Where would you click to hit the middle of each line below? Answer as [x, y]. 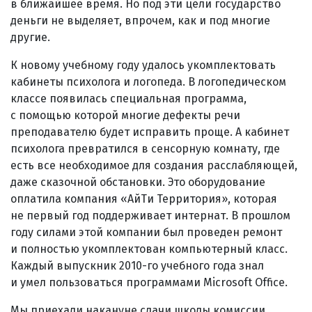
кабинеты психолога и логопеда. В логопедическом [148, 81]
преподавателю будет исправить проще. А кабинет [150, 132]
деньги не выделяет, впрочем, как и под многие [140, 20]
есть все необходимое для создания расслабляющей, [154, 165]
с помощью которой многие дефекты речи [125, 115]
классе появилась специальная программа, [128, 98]
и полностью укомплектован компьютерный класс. [149, 249]
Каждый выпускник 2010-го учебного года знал [137, 265]
